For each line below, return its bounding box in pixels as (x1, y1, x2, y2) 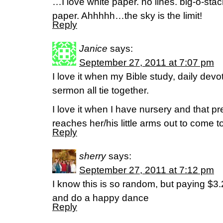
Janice (79, 43, 108, 54)
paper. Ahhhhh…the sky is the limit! (52, 10, 202, 21)
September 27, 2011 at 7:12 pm (79, 165, 214, 175)
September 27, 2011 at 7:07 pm (79, 57, 214, 68)
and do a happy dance (52, 193, 149, 203)
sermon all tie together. (52, 85, 149, 96)
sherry (79, 151, 106, 161)
